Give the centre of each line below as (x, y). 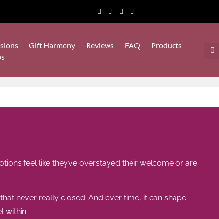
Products (166, 45)
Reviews (100, 45)
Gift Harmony (52, 45)
